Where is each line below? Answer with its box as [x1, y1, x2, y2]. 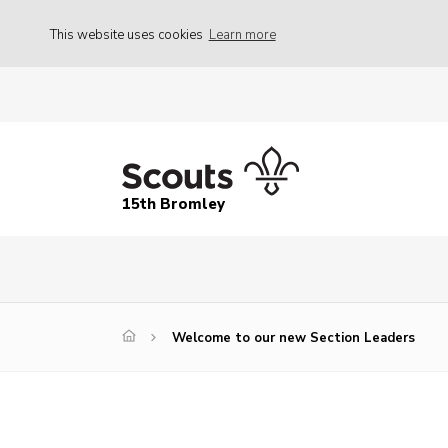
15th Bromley [122, 194, 225, 215]
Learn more [208, 25, 276, 44]
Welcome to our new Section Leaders [172, 329, 415, 348]
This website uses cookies [50, 25, 206, 44]
